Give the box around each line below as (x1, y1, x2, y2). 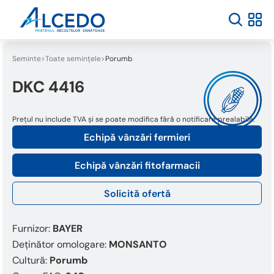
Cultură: (12, 254, 50, 267)
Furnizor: (12, 222, 53, 235)
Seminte (12, 54, 41, 64)
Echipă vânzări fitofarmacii (74, 159, 200, 172)
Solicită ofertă (103, 187, 171, 200)
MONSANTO (109, 238, 167, 251)
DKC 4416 (12, 76, 84, 97)
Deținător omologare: (12, 238, 109, 251)
